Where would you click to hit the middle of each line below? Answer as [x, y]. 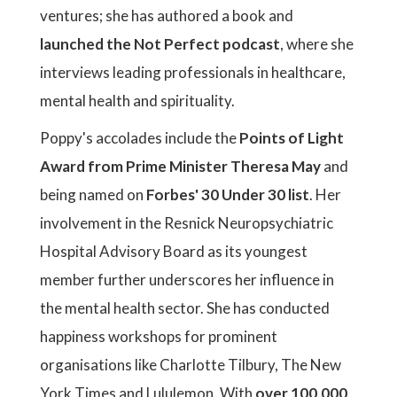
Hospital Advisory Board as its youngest [174, 251]
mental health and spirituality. [137, 101]
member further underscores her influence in [187, 280]
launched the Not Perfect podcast [160, 44]
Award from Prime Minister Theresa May [180, 166]
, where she [317, 44]
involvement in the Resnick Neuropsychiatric [187, 223]
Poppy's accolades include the [140, 138]
